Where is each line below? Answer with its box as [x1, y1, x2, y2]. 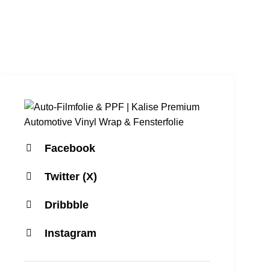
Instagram [45, 227, 96, 239]
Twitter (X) [45, 171, 97, 183]
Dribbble [45, 199, 89, 211]
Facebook [45, 142, 95, 154]
